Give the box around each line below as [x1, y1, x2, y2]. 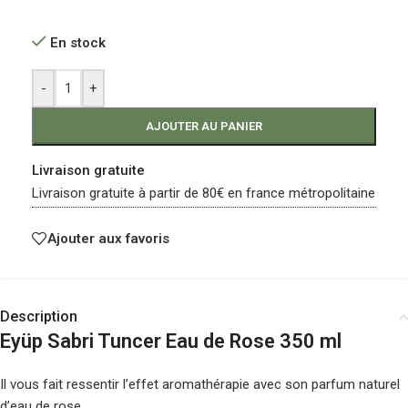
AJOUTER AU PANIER [146, 119, 262, 134]
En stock [49, 35, 106, 52]
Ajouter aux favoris [47, 229, 169, 247]
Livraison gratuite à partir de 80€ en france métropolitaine [32, 185, 375, 202]
